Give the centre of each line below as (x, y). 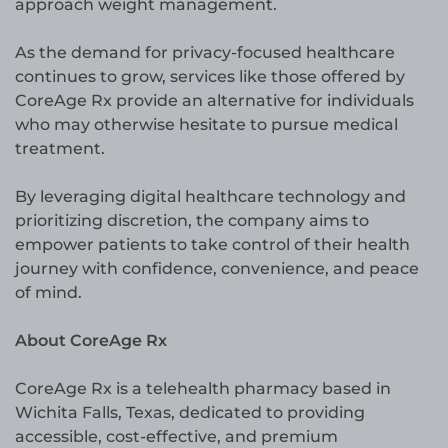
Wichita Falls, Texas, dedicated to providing (190, 413)
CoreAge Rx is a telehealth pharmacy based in (203, 389)
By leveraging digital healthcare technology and (210, 197)
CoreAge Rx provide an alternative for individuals (214, 101)
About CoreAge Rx (91, 341)
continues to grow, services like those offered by (210, 77)
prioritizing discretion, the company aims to (192, 221)
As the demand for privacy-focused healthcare (205, 53)
